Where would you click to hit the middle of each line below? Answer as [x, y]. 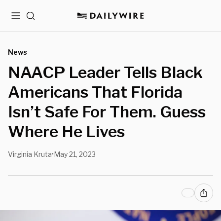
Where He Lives [66, 131]
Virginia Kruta [30, 154]
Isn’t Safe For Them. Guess [107, 112]
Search [38, 19]
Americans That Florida [95, 92]
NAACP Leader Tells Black [105, 72]
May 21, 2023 [75, 154]
